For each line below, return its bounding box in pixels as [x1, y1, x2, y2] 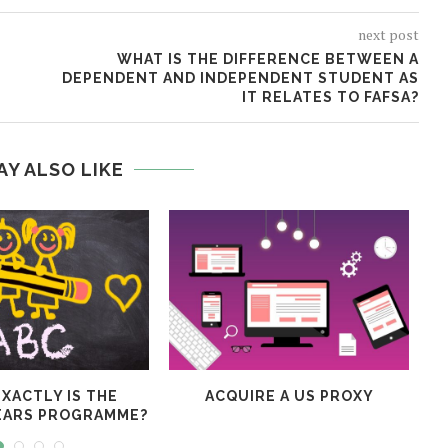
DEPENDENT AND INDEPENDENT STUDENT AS [61, 70, 419, 87]
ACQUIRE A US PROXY [204, 388, 374, 405]
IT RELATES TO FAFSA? [241, 89, 419, 106]
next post [357, 25, 419, 45]
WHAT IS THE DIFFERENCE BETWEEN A [116, 51, 419, 68]
